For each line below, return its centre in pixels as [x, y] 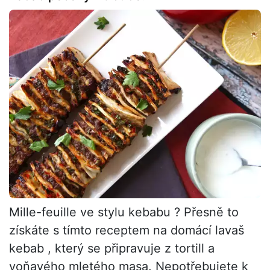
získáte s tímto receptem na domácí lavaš [127, 231]
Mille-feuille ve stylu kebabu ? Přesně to [124, 212]
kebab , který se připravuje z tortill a [112, 249]
